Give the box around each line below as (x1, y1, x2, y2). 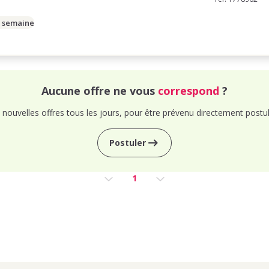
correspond (158, 83, 219, 98)
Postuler (109, 137, 146, 148)
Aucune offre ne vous (41, 83, 158, 98)
